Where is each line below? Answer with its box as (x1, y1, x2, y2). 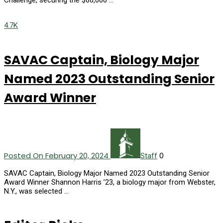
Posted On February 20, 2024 (4, 150, 111, 161)
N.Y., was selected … (4, 186, 69, 196)
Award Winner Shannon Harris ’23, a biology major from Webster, (4, 177, 216, 187)
